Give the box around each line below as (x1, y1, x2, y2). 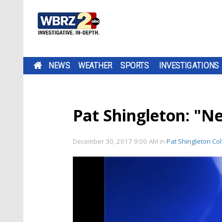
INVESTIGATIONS (159, 60, 220, 70)
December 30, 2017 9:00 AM (73, 137, 160, 146)
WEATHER (78, 60, 112, 70)
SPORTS (120, 60, 149, 70)
